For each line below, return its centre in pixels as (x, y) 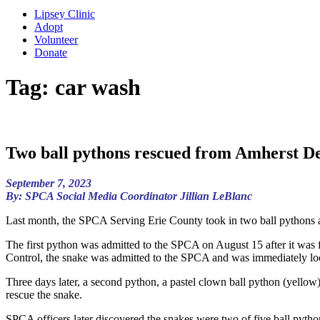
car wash (98, 87)
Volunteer (56, 40)
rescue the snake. (44, 294)
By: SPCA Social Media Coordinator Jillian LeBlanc (129, 196)
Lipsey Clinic (65, 14)
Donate (51, 52)
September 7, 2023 (49, 183)
